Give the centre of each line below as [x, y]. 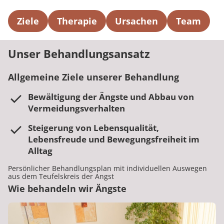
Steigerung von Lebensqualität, [93, 128]
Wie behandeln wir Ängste [67, 188]
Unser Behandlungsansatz [79, 53]
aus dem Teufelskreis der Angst [61, 176]
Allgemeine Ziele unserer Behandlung [95, 77]
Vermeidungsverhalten [76, 108]
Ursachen [136, 21]
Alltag [40, 151]
